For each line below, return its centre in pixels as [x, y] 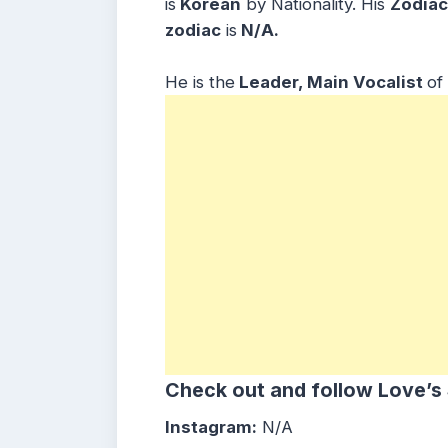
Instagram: [211, 426]
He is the [200, 81]
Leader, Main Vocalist [331, 81]
